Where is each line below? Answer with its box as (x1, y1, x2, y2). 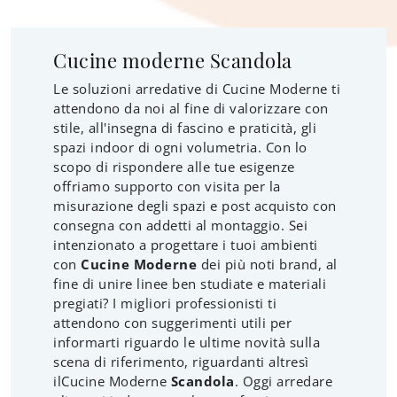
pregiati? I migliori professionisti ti (53, 294, 276, 313)
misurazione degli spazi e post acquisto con (53, 197, 337, 215)
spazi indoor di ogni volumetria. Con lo (53, 138, 307, 157)
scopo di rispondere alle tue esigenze (53, 158, 295, 176)
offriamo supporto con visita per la (53, 177, 281, 196)
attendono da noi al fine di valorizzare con (53, 99, 329, 118)
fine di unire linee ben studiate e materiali (53, 275, 326, 293)
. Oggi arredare (234, 372, 332, 391)
